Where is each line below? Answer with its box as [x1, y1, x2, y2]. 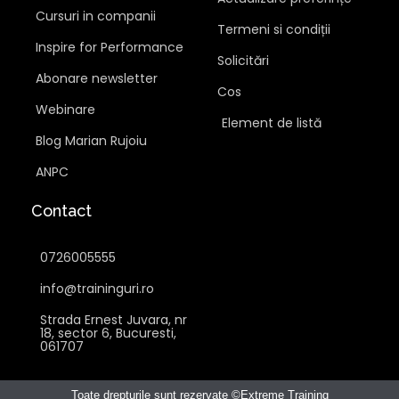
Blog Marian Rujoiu [36, 132, 147, 151]
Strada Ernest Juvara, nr [40, 311, 187, 330]
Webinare [36, 101, 95, 119]
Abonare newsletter [36, 69, 158, 88]
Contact [31, 201, 92, 221]
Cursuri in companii [36, 7, 156, 26]
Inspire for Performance [36, 38, 183, 57]
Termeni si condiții [217, 20, 330, 39]
